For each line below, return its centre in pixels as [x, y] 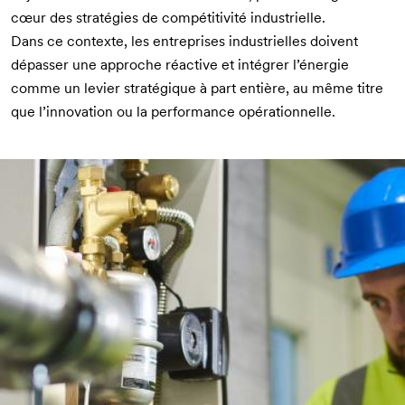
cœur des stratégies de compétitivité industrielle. [168, 17]
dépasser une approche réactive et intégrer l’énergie [180, 64]
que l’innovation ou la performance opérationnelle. [173, 111]
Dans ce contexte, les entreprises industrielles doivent [184, 41]
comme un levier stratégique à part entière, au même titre [197, 88]
